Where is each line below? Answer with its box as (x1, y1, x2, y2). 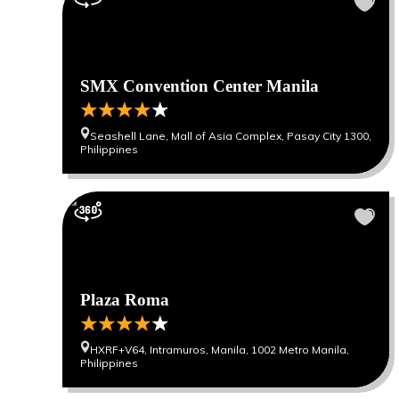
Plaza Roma (80, 290, 169, 309)
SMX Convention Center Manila (80, 77, 319, 95)
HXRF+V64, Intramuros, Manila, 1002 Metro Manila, (90, 343, 349, 356)
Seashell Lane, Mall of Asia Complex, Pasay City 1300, (90, 129, 371, 142)
